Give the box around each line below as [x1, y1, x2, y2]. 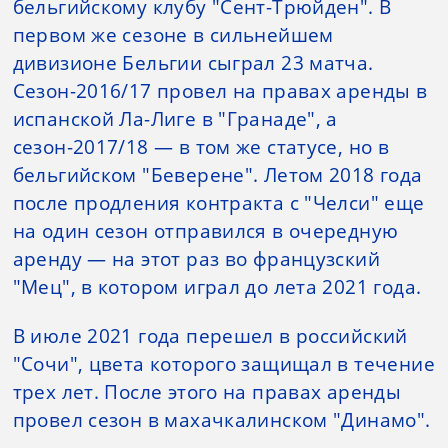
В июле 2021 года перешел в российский [12, 322, 408, 349]
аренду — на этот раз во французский [12, 245, 380, 272]
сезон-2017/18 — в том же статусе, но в [12, 133, 390, 160]
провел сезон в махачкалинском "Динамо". [12, 406, 431, 433]
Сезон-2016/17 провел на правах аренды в [12, 77, 428, 104]
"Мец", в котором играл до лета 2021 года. [12, 273, 422, 300]
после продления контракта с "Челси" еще [12, 189, 425, 216]
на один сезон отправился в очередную [12, 217, 399, 244]
